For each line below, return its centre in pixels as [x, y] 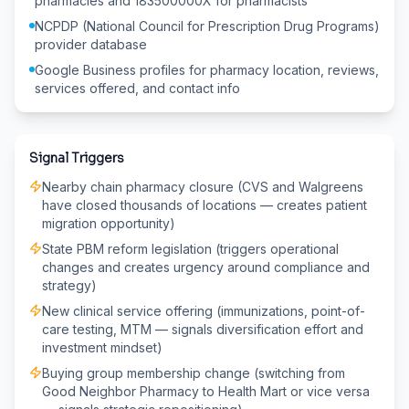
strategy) [69, 285]
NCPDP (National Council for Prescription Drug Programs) [207, 26]
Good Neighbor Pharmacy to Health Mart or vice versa [206, 391]
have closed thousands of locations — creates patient [204, 204]
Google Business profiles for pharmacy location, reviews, [207, 69]
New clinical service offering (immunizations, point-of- [204, 310]
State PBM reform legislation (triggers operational [190, 248]
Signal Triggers [77, 157]
